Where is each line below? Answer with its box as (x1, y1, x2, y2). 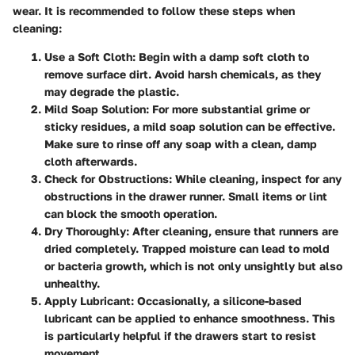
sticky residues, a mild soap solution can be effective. (44, 119, 335, 133)
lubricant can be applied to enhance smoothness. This (44, 311, 335, 325)
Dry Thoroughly (44, 223, 126, 238)
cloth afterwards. (44, 154, 137, 168)
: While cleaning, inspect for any (169, 171, 342, 185)
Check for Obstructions (44, 171, 169, 185)
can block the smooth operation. (44, 206, 217, 220)
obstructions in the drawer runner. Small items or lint (44, 189, 327, 203)
